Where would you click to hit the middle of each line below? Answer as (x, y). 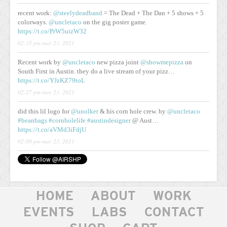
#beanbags (32, 120)
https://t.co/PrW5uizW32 (52, 31)
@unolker (85, 111)
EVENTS (49, 213)
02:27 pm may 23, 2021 (46, 92)
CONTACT (174, 213)
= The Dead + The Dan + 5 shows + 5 (153, 13)
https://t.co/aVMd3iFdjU (52, 129)
